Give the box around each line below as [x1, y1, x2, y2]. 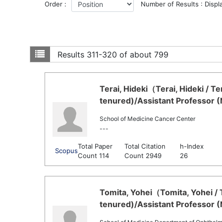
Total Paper [78, 142, 112, 150]
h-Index [180, 142, 204, 150]
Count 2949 [124, 152, 162, 160]
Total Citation [124, 142, 166, 150]
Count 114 [78, 152, 109, 160]
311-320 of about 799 [87, 50, 168, 59]
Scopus [55, 147, 78, 155]
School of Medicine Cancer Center [100, 115, 195, 122]
